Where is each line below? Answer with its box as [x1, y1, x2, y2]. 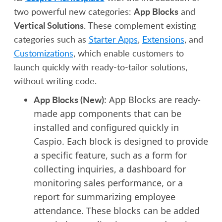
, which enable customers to [73, 47, 184, 59]
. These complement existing [83, 19, 196, 31]
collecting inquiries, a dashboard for [33, 163, 186, 175]
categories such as [13, 33, 89, 45]
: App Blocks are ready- [104, 94, 201, 106]
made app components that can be [33, 108, 181, 119]
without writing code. [13, 75, 97, 87]
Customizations [13, 47, 73, 59]
